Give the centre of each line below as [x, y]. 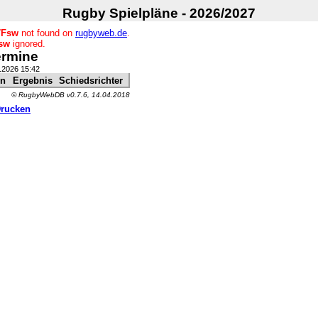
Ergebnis [33, 81]
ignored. [27, 44]
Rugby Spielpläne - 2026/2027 [159, 13]
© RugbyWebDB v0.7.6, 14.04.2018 [71, 95]
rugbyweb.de [101, 33]
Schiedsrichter [91, 81]
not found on [47, 33]
